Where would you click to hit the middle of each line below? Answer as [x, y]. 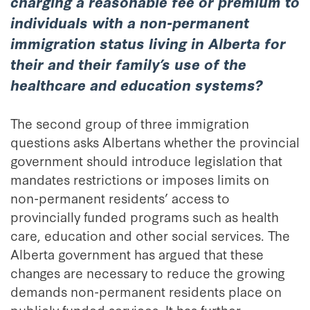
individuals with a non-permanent [130, 22]
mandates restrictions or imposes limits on [140, 179]
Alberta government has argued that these [137, 254]
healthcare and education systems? [137, 84]
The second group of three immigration [130, 123]
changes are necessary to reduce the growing [148, 272]
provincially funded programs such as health [145, 216]
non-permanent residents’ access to [120, 198]
